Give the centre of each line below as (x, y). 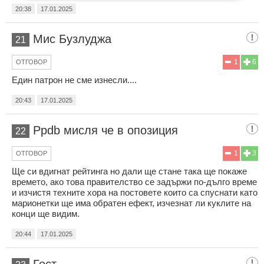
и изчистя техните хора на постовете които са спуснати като (135, 192)
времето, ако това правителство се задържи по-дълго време (134, 181)
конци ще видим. (46, 213)
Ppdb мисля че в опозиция (105, 130)
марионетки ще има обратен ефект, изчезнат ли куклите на (131, 203)
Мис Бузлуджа (72, 39)
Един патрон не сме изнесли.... (74, 80)
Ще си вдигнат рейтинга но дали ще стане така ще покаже (129, 171)
